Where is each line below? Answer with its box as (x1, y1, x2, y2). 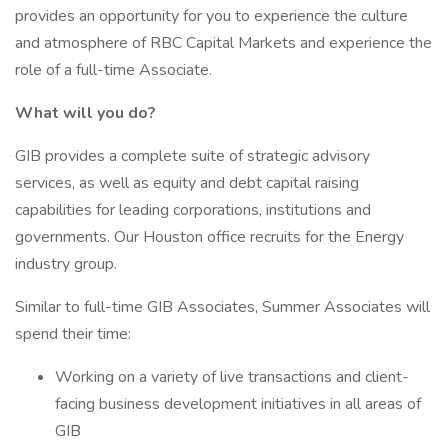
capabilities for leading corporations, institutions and (15, 199, 371, 221)
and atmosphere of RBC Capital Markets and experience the (15, 32, 432, 54)
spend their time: (15, 323, 131, 345)
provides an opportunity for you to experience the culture (15, 5, 408, 27)
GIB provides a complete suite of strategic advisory (15, 145, 370, 167)
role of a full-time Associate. (15, 59, 212, 81)
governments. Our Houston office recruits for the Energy (15, 226, 404, 248)
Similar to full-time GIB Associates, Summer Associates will (15, 296, 430, 318)
